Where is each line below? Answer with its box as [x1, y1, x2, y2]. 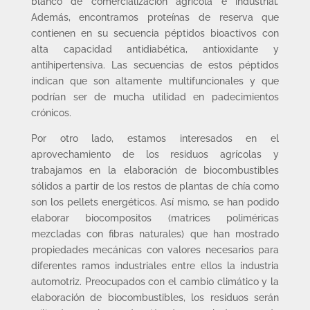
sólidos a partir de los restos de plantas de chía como [30, 181, 280, 192]
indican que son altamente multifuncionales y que [30, 75, 280, 86]
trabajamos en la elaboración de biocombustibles [30, 165, 280, 176]
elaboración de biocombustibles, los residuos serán [30, 292, 280, 303]
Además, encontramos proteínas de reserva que [30, 12, 280, 23]
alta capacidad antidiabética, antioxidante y [30, 44, 280, 55]
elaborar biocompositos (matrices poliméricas [30, 212, 280, 224]
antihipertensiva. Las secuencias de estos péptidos [30, 60, 280, 71]
